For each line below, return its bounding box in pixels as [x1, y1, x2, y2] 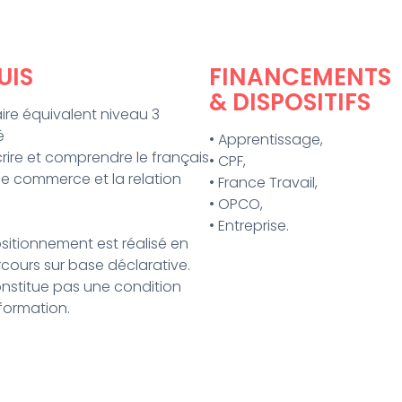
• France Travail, [209, 172, 319, 194]
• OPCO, [209, 194, 264, 215]
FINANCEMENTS [209, 61, 392, 94]
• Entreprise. [209, 215, 290, 237]
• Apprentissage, [209, 129, 324, 151]
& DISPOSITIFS [209, 86, 371, 119]
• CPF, [209, 151, 247, 172]
